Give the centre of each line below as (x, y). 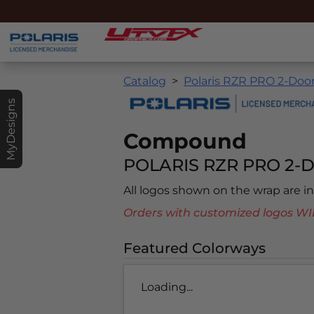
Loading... (167, 287)
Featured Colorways (194, 248)
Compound (185, 141)
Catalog (145, 81)
